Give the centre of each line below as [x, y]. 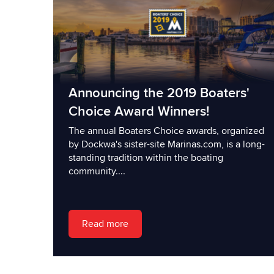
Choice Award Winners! [139, 111]
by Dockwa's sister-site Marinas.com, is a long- [167, 144]
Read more [105, 224]
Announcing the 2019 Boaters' [159, 93]
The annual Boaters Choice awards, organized [166, 131]
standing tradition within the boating [146, 157]
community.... [97, 171]
